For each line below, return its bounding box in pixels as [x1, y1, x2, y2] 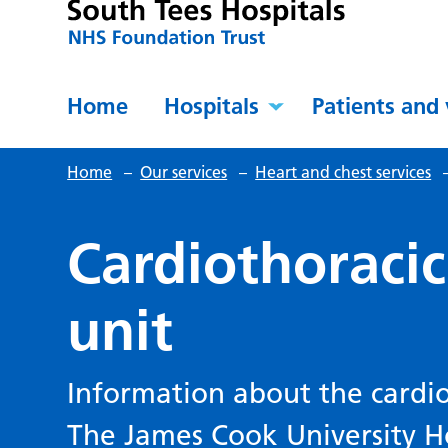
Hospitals [164, 92, 260, 121]
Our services [140, 162, 228, 183]
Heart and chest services [255, 162, 432, 183]
